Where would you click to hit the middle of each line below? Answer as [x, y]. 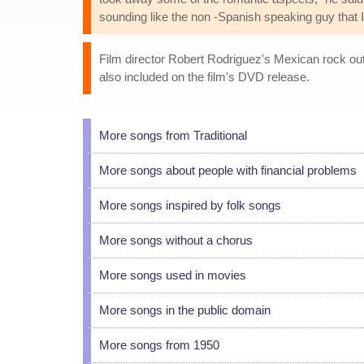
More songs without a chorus [176, 240]
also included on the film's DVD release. [204, 77]
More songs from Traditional [173, 135]
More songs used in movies [173, 275]
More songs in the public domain [185, 310]
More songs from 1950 [159, 345]
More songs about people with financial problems [228, 170]
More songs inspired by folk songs [190, 205]
